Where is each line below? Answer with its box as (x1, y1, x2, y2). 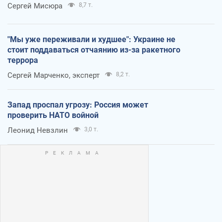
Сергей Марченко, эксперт (7, 71, 100, 80)
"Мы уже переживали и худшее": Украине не (7, 35, 175, 45)
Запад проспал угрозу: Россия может (7, 100, 148, 110)
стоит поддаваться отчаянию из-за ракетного (7, 45, 180, 55)
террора (7, 55, 38, 65)
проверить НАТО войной (7, 111, 99, 120)
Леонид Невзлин (7, 126, 68, 135)
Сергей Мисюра (7, 1, 62, 11)
